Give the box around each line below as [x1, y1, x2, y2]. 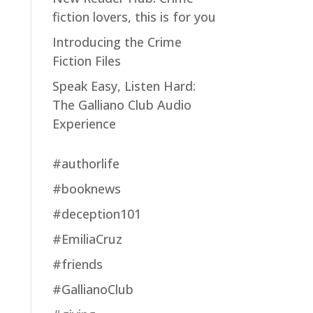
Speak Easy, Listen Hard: [52, 78, 196, 94]
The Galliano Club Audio [52, 96, 191, 113]
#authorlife [52, 155, 119, 172]
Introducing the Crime [52, 34, 182, 50]
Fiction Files [52, 52, 121, 69]
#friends [52, 256, 103, 272]
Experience [52, 115, 116, 132]
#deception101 [52, 205, 141, 222]
